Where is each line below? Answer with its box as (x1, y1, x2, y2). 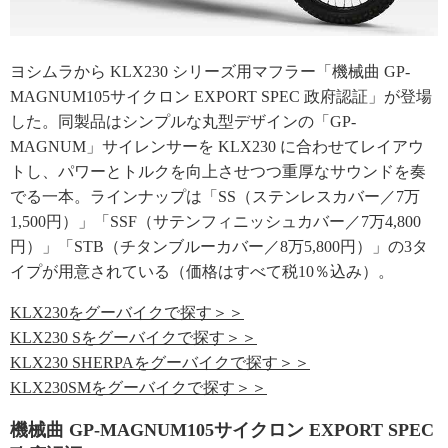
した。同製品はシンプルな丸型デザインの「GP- (10, 113, 356, 130)
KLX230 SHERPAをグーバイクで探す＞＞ (10, 354, 310, 371)
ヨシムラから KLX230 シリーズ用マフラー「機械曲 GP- (10, 63, 410, 80)
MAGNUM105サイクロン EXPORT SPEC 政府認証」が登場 (10, 88, 432, 105)
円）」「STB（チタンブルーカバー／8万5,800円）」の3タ (10, 238, 428, 255)
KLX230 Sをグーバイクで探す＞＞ (10, 329, 257, 346)
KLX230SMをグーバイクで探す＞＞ (10, 379, 267, 396)
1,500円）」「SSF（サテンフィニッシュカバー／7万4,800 (10, 213, 421, 230)
